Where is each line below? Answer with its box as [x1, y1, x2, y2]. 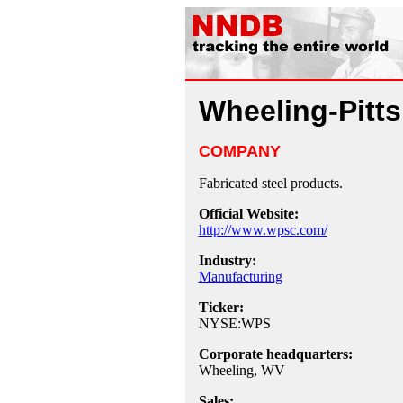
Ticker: [198, 300, 244, 315]
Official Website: [198, 206, 299, 221]
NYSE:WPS [198, 316, 271, 331]
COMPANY [198, 142, 281, 160]
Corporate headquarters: [198, 346, 353, 362]
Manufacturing [198, 269, 282, 284]
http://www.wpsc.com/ [198, 222, 327, 237]
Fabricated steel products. [198, 175, 343, 191]
